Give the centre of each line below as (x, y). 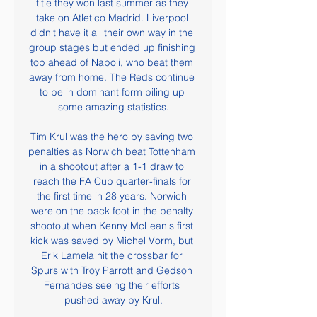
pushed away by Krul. (113, 300)
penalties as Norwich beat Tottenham (112, 151)
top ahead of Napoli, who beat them (112, 62)
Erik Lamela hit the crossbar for (112, 255)
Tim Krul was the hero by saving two (112, 137)
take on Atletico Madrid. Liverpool (112, 18)
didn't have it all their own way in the (112, 33)
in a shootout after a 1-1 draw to (112, 166)
